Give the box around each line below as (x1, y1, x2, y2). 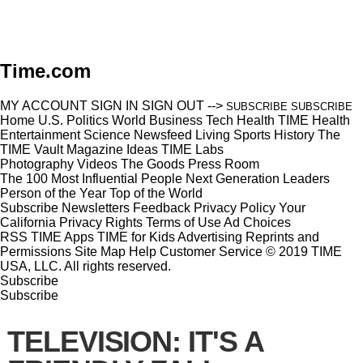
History (274, 127, 314, 142)
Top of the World (109, 186, 203, 200)
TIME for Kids (97, 229, 175, 244)
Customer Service (160, 244, 263, 258)
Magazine (66, 142, 123, 156)
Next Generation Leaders (186, 171, 330, 186)
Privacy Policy (194, 200, 275, 215)
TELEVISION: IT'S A (7, 324, 263, 358)
